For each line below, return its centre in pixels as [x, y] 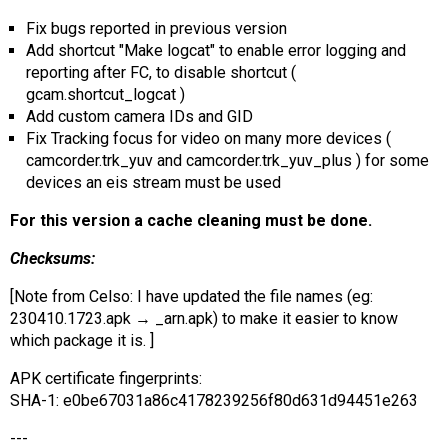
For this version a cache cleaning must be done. [191, 221]
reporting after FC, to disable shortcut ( [161, 73]
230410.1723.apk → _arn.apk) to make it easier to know [204, 319]
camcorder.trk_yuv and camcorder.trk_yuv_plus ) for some [227, 161]
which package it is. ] [82, 341]
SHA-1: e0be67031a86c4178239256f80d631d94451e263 [214, 401]
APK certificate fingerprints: [106, 379]
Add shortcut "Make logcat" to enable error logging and [216, 51]
